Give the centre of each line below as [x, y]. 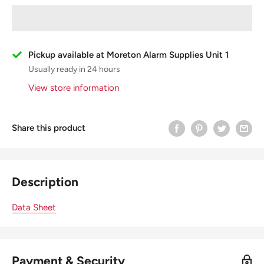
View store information [74, 88]
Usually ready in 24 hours [74, 69]
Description [45, 181]
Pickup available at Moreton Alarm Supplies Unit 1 [128, 55]
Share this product [49, 128]
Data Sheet [34, 208]
